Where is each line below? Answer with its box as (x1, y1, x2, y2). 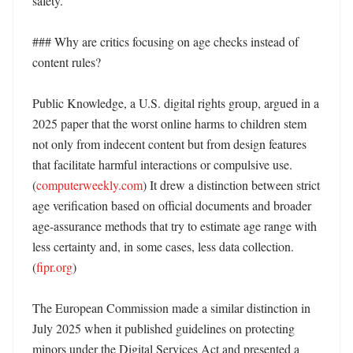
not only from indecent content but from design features (32, 136, 307, 152)
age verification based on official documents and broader (32, 197, 311, 214)
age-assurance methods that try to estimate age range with (32, 217, 317, 234)
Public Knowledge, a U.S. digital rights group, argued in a (32, 95, 319, 111)
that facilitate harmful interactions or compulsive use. (32, 156, 292, 173)
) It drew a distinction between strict (143, 176, 320, 193)
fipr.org (36, 258, 72, 275)
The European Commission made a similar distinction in (32, 299, 310, 316)
